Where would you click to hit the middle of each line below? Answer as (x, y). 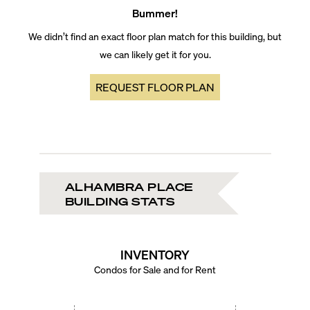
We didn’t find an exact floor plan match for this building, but (155, 36)
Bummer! (155, 13)
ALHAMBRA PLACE (129, 186)
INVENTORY (155, 254)
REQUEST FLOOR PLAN (155, 87)
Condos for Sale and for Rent (155, 269)
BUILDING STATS (120, 201)
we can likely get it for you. (155, 54)
